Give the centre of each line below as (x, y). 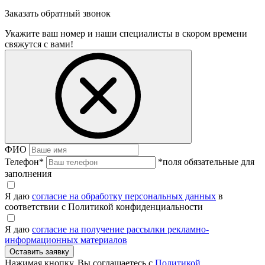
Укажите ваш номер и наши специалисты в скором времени (126, 34)
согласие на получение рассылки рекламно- (120, 230)
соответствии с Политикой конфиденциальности (104, 207)
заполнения (28, 174)
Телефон (22, 162)
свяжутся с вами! (39, 44)
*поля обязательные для (206, 162)
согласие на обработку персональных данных (124, 196)
